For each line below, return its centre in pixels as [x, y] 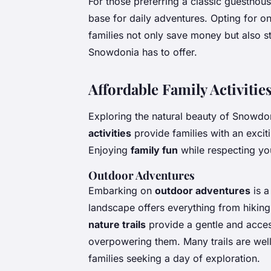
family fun [154, 150]
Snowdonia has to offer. [143, 52]
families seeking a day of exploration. [174, 258]
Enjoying [109, 150]
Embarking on [122, 190]
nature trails [117, 224]
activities [110, 133]
